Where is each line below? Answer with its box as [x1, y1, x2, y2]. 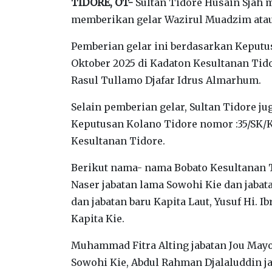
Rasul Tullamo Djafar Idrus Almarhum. [71, 73, 263, 86]
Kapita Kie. [71, 212, 124, 225]
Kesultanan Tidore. [71, 134, 168, 147]
